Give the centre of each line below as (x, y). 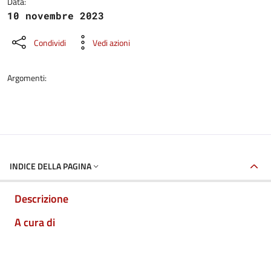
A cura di (35, 222)
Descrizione (41, 199)
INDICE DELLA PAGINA (51, 166)
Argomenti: (27, 78)
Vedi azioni (111, 42)
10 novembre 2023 (56, 15)
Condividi (50, 42)
